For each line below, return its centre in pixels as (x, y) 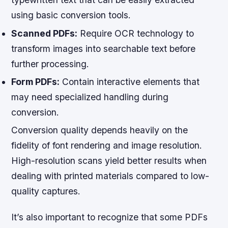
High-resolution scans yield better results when (109, 161)
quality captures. (46, 191)
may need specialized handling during (90, 97)
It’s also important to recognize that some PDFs (110, 217)
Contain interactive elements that (130, 81)
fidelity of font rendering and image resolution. (107, 146)
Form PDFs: (36, 81)
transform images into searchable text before (104, 48)
